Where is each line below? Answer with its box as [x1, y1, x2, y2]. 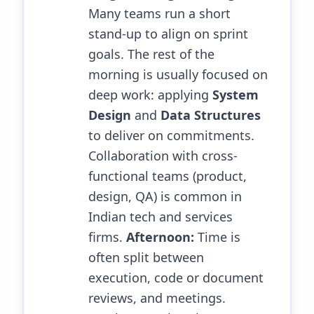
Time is [194, 228, 240, 245]
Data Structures [161, 107, 261, 123]
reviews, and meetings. [88, 289, 226, 306]
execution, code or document [88, 269, 264, 286]
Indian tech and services [88, 208, 233, 225]
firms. [88, 228, 126, 245]
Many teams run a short [88, 5, 231, 22]
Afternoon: [126, 228, 194, 245]
